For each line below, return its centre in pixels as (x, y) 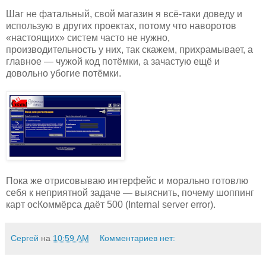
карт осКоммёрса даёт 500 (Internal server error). (111, 204)
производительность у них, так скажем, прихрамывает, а (129, 49)
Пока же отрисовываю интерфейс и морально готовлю (127, 180)
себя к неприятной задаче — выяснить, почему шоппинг (130, 192)
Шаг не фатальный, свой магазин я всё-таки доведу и (124, 14)
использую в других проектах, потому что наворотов (121, 26)
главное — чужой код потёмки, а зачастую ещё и (113, 61)
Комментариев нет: (138, 238)
